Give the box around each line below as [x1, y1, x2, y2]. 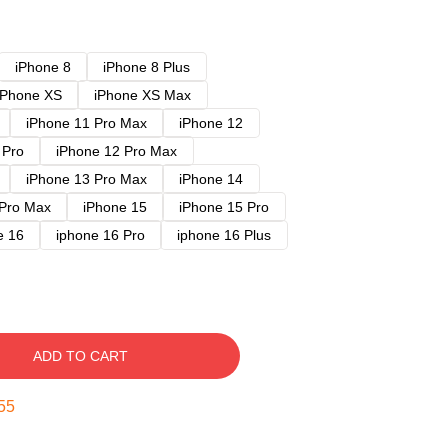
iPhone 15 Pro [179, 199, 269, 215]
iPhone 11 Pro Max [26, 115, 147, 131]
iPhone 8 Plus [103, 59, 190, 75]
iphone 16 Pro [56, 227, 145, 243]
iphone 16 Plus [177, 227, 271, 243]
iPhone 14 [179, 171, 243, 187]
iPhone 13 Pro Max [26, 171, 147, 187]
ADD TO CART [32, 348, 128, 364]
